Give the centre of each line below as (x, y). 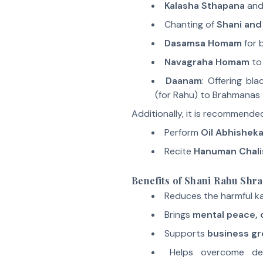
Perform (182, 132)
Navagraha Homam (207, 62)
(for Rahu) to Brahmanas (208, 95)
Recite (179, 151)
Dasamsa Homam (203, 43)
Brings (178, 215)
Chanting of (190, 24)
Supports (186, 233)
